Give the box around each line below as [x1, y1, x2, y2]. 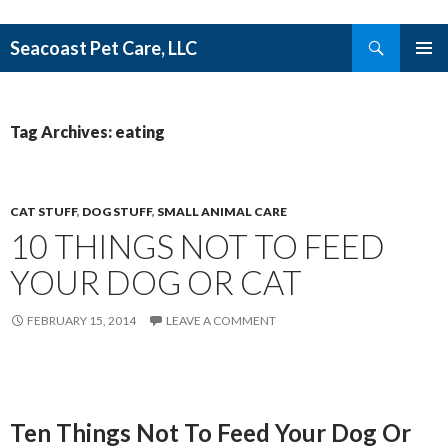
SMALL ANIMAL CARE [157, 204, 287, 219]
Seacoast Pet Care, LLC [10, 37, 197, 59]
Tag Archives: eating [10, 122, 165, 141]
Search [5, 26, 51, 45]
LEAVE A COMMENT [166, 313, 276, 328]
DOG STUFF [82, 204, 152, 219]
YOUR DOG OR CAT [10, 262, 302, 302]
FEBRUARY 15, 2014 [27, 313, 136, 328]
